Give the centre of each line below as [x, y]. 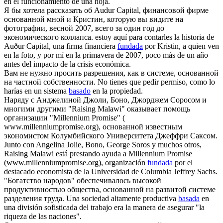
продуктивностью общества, [54, 190]
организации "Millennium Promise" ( [64, 118]
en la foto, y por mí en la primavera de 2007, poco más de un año [106, 55]
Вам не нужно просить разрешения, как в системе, [91, 73]
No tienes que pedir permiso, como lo [156, 82]
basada [189, 199]
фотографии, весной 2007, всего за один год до [84, 28]
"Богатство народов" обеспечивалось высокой [83, 181]
